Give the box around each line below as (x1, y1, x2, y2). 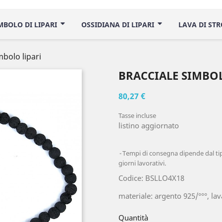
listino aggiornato (118, 120, 179, 130)
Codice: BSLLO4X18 (118, 173, 184, 183)
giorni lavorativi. (118, 159, 166, 167)
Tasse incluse (118, 111, 156, 120)
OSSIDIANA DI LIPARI (81, 19, 156, 29)
